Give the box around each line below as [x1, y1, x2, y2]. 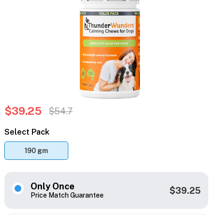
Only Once [30, 181, 75, 192]
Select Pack [4, 127, 49, 137]
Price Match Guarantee [30, 191, 104, 200]
